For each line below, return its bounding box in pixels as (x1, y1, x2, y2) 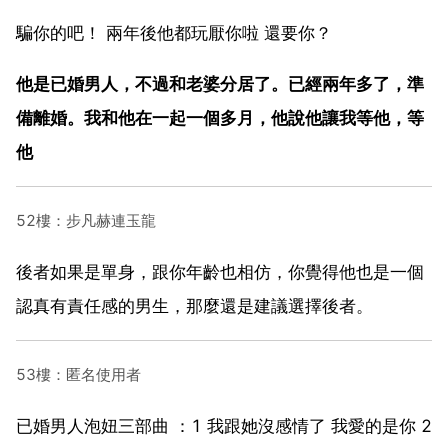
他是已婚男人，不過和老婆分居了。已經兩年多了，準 (16, 73, 424, 94)
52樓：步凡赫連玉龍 (16, 210, 156, 230)
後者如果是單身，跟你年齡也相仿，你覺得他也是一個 (16, 261, 424, 282)
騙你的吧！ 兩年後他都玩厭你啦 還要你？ (16, 22, 332, 43)
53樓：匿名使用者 (16, 364, 141, 384)
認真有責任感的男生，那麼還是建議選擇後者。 (16, 295, 373, 316)
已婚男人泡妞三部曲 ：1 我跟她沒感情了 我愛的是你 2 (16, 415, 432, 436)
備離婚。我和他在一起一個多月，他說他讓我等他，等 (16, 107, 424, 128)
